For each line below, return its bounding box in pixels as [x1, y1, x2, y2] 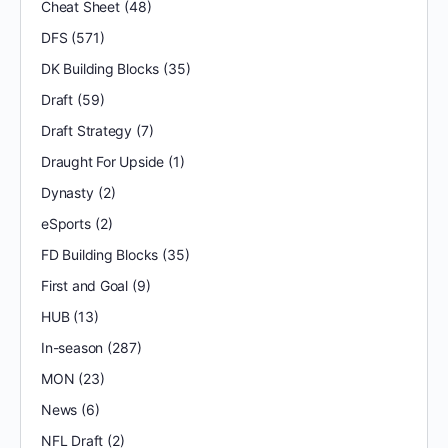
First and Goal [41, 277, 129, 294]
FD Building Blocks [41, 246, 159, 263]
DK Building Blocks [41, 60, 160, 77]
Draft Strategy [41, 122, 133, 139]
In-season [41, 339, 104, 356]
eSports [41, 215, 91, 232]
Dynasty [41, 184, 94, 201]
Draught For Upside [41, 153, 165, 170]
